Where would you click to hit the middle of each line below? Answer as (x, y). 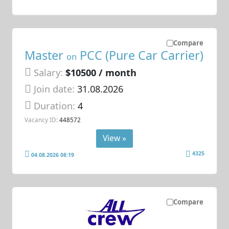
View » (114, 138)
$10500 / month (101, 73)
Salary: (49, 73)
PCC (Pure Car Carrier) (140, 55)
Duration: (56, 106)
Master (46, 55)
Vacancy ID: (41, 120)
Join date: (54, 89)
